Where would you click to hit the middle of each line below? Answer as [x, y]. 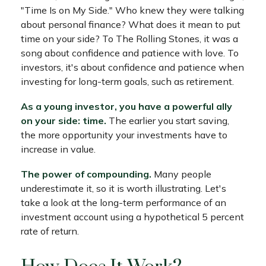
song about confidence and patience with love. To [130, 53]
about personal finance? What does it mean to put [131, 24]
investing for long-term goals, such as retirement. [127, 81]
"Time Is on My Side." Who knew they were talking [132, 10]
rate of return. [50, 231]
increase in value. [58, 149]
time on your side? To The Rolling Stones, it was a [129, 39]
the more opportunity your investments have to [124, 135]
